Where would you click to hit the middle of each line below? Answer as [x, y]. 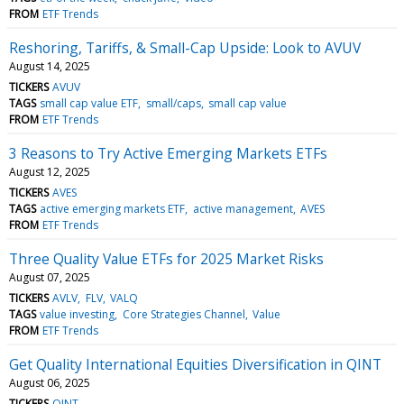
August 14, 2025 [50, 66]
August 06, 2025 [50, 382]
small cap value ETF [89, 103]
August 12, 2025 [50, 171]
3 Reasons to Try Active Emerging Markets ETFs [168, 153]
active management [243, 208]
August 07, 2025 [50, 277]
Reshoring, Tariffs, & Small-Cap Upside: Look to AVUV [185, 47]
